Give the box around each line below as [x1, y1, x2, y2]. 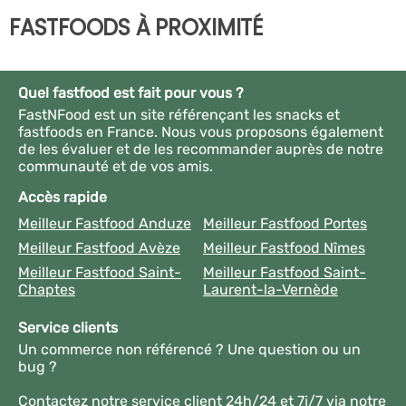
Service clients [18, 318, 118, 336]
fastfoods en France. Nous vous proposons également [18, 122, 383, 140]
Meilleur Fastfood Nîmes [203, 238, 365, 256]
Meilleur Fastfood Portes [203, 214, 367, 232]
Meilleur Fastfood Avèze [18, 238, 180, 256]
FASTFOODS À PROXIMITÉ [9, 12, 263, 43]
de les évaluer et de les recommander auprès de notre [18, 140, 383, 158]
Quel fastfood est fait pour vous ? [18, 83, 244, 101]
